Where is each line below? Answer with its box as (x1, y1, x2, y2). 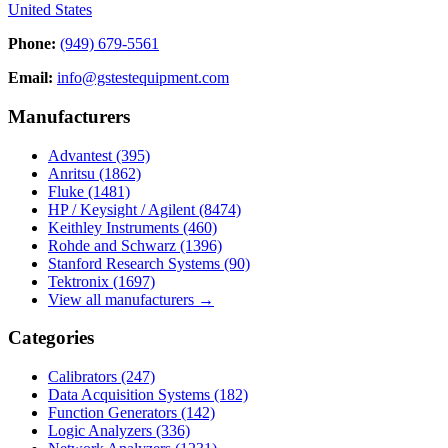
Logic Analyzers (48, 422, 156, 440)
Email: (8, 69, 53, 87)
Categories (8, 327, 94, 349)
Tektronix (48, 272, 113, 290)
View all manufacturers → (48, 290, 214, 308)
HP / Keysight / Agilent (48, 200, 199, 218)
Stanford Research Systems (48, 254, 224, 272)
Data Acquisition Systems (48, 386, 214, 404)
